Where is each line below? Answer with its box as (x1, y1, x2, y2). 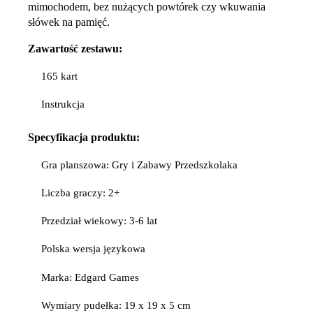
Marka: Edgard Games (41, 271, 143, 283)
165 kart (41, 70, 78, 82)
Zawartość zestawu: (28, 42, 122, 54)
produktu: (91, 131, 140, 143)
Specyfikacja (28, 131, 91, 143)
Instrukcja (41, 98, 88, 110)
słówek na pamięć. (28, 15, 110, 28)
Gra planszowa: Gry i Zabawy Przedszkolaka (41, 159, 238, 170)
